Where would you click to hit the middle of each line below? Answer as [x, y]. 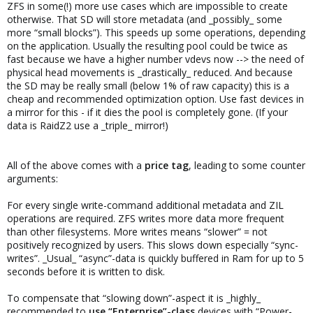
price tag [167, 165]
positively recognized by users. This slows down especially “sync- [153, 245]
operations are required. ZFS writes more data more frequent [146, 218]
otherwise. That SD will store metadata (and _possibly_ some [145, 19]
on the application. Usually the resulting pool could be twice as [147, 46]
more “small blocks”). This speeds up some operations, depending [156, 32]
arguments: [32, 179]
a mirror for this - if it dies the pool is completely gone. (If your [147, 112]
